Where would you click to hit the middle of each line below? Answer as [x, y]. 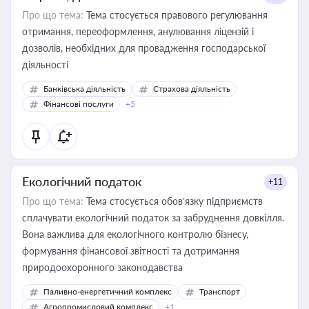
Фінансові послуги [79, 104]
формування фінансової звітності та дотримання [131, 251]
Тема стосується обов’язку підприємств [173, 201]
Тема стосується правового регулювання [176, 15]
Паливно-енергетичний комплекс [108, 291]
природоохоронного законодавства [102, 267]
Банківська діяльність [84, 89]
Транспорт [220, 291]
